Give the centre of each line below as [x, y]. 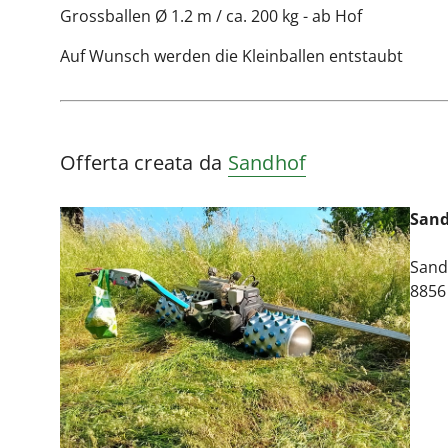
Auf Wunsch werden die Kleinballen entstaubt [231, 56]
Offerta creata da [144, 162]
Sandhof [267, 162]
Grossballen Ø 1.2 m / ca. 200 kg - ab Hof [211, 16]
